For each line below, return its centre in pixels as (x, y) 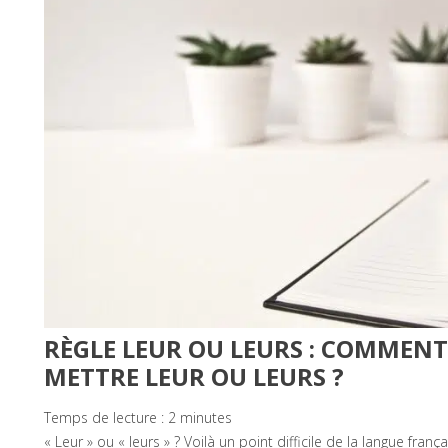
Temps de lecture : (106, 418)
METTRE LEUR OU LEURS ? (194, 377)
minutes (206, 418)
